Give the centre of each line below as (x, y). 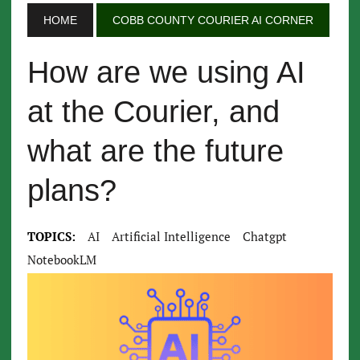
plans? (72, 190)
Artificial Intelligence (171, 236)
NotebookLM (61, 260)
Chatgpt (264, 236)
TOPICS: (51, 236)
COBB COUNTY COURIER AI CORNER (213, 20)
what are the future (155, 151)
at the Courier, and (153, 112)
